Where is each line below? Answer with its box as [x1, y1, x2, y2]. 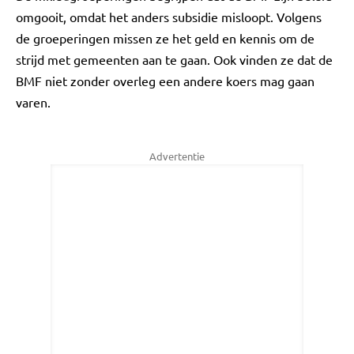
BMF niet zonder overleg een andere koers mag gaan [16, 73, 314, 88]
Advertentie [149, 149, 205, 163]
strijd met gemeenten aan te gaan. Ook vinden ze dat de [16, 51, 333, 67]
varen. [16, 94, 51, 110]
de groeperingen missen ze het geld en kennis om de [16, 30, 314, 46]
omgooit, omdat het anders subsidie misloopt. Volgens [16, 9, 322, 24]
